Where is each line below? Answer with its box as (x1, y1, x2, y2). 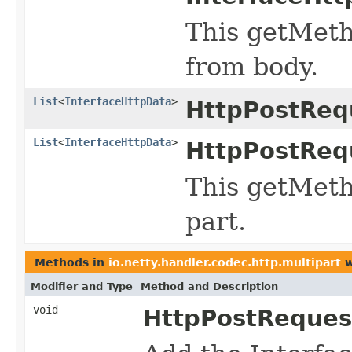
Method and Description (141, 280, 278, 292)
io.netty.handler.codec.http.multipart (108, 255, 341, 269)
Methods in (35, 255, 108, 269)
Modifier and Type (31, 280, 133, 292)
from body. (185, 52, 318, 81)
